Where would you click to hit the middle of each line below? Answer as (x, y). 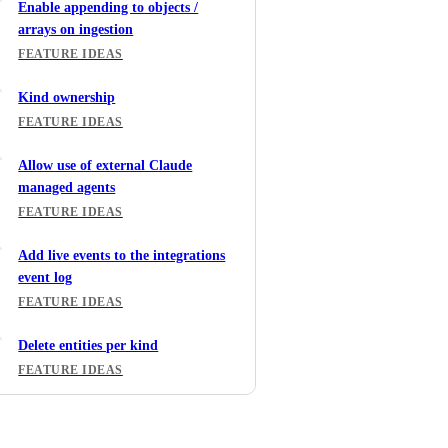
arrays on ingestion (76, 30)
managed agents (67, 188)
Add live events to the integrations (122, 256)
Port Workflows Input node (102, 436)
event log (45, 278)
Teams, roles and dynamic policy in (125, 414)
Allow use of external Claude (105, 166)
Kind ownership (67, 98)
